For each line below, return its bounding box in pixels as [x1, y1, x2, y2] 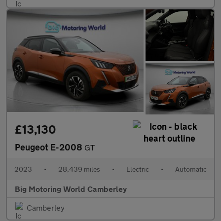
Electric [126, 165, 149, 174]
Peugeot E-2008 [15, 142, 84, 153]
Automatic [175, 165, 207, 174]
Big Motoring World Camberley [15, 184, 127, 194]
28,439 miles [58, 165, 100, 174]
